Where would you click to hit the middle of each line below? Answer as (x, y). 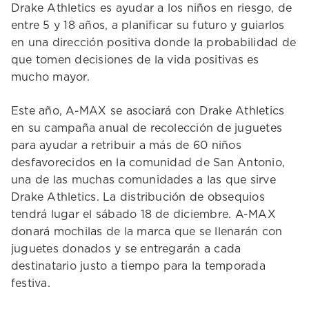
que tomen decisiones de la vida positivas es (135, 60)
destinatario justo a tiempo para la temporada (138, 266)
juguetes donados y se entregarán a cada (126, 249)
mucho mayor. (50, 77)
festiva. (31, 283)
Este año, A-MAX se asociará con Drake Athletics (148, 111)
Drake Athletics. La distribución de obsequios (138, 197)
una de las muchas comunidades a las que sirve (143, 180)
